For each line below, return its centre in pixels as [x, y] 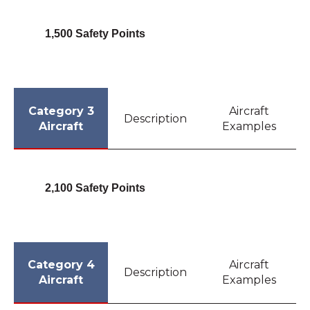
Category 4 [61, 265]
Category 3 [61, 111]
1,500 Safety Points [95, 34]
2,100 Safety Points [95, 188]
